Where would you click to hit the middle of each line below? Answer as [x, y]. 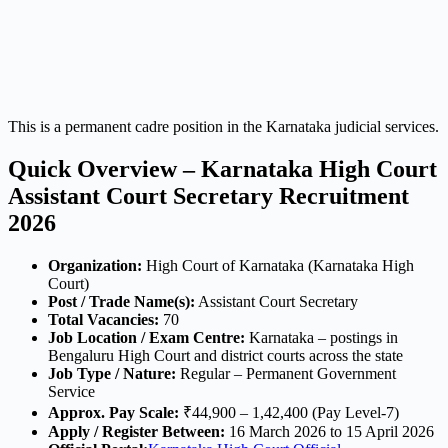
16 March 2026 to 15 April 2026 [329, 431]
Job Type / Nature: [112, 373]
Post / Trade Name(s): [121, 301]
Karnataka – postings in [321, 337]
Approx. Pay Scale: [113, 412]
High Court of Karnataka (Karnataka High [278, 265]
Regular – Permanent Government [286, 373]
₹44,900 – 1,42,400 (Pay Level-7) [289, 412]
